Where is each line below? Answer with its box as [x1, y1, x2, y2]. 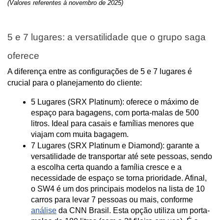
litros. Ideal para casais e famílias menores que [31, 119, 194, 128]
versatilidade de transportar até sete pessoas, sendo [31, 152, 212, 161]
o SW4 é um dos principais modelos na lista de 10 [31, 185, 205, 193]
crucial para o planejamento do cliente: [7, 79, 142, 87]
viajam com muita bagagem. [31, 130, 129, 139]
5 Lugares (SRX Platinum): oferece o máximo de [31, 98, 199, 107]
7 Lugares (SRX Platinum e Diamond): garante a [31, 141, 199, 150]
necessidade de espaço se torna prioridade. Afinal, [31, 174, 207, 183]
